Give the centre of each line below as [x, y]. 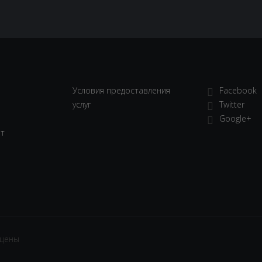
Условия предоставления [121, 90]
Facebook [238, 90]
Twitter [232, 104]
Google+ [235, 118]
